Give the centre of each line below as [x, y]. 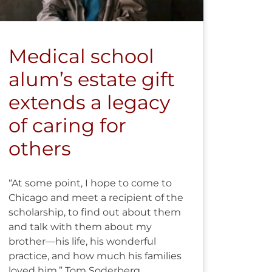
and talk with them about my [80, 226]
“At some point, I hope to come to [90, 183]
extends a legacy [89, 102]
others [39, 148]
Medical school [81, 56]
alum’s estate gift [91, 79]
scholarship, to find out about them [94, 212]
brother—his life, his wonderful [82, 241]
